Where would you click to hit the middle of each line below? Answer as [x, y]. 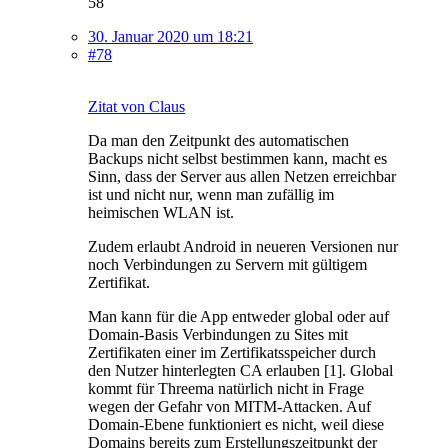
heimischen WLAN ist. [161, 212]
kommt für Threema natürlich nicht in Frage [226, 388]
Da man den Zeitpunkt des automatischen [218, 140]
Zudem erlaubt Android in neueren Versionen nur [243, 246]
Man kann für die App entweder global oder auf [238, 316]
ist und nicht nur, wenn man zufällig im [211, 194]
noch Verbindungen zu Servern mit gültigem [227, 264]
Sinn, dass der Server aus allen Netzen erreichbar [242, 176]
